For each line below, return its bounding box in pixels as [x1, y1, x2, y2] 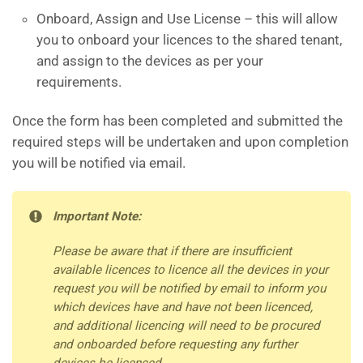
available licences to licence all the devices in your [53, 263, 328, 277]
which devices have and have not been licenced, [53, 300, 313, 314]
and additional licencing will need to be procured [53, 318, 320, 333]
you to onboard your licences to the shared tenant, [36, 32, 342, 48]
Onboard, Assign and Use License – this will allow [36, 11, 338, 27]
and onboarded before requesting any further [53, 337, 297, 352]
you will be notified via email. [12, 155, 186, 171]
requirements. [36, 74, 122, 90]
